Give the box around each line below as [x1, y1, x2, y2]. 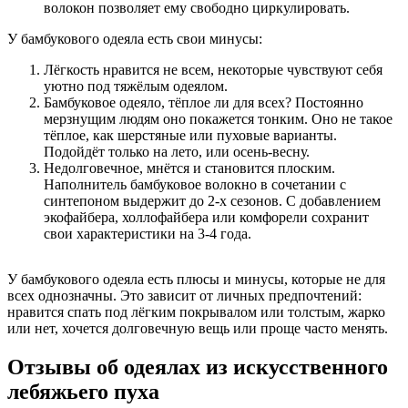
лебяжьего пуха [7, 380, 159, 404]
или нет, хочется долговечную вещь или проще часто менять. [7, 321, 388, 337]
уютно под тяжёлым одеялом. [44, 78, 228, 95]
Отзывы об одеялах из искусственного [7, 355, 388, 380]
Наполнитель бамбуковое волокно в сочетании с [44, 177, 346, 193]
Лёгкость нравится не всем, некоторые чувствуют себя [44, 62, 382, 78]
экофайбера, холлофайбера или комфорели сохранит [44, 209, 369, 226]
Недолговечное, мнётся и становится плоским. [44, 160, 335, 177]
